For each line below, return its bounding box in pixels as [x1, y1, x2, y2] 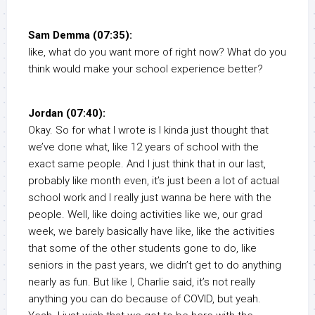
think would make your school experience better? [28, 63, 263, 76]
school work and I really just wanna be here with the [28, 191, 271, 205]
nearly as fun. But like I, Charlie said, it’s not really [28, 276, 255, 289]
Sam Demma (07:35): [28, 29, 132, 42]
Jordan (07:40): [28, 107, 105, 120]
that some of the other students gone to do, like [28, 242, 257, 255]
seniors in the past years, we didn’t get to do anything [28, 259, 281, 272]
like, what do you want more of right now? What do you [28, 46, 286, 59]
